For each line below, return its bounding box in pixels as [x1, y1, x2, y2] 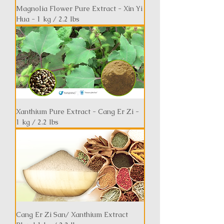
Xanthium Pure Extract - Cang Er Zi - [16, 107, 139, 116]
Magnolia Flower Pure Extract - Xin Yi [16, 4, 142, 13]
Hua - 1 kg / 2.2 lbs [16, 14, 79, 23]
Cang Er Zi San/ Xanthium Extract [16, 210, 128, 219]
